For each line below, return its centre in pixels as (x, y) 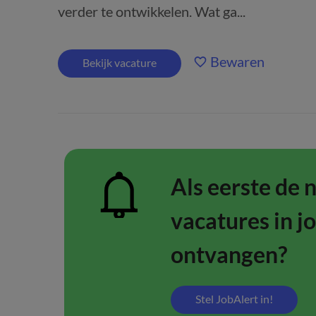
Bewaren (237, 61)
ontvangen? (229, 254)
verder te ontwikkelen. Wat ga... (152, 11)
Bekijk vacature (120, 62)
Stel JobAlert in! (234, 299)
